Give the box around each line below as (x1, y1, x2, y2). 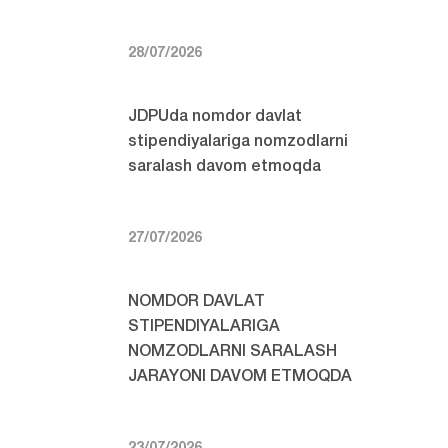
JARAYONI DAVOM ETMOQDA (128, 370, 353, 385)
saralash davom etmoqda (128, 160, 322, 175)
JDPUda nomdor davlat (128, 110, 303, 125)
